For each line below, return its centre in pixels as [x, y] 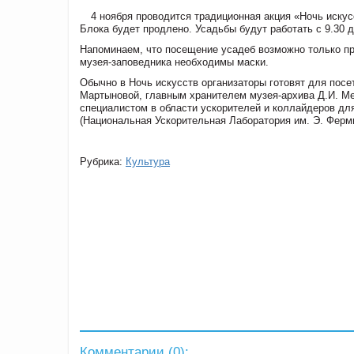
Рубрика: [103, 161]
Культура [148, 161]
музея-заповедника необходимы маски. [174, 62]
